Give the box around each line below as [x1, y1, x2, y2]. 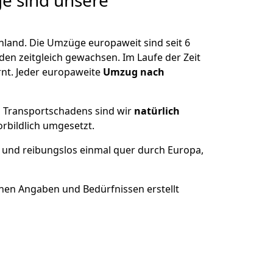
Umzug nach [103, 65, 165, 79]
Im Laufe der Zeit [122, 51, 200, 64]
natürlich [134, 104, 180, 118]
